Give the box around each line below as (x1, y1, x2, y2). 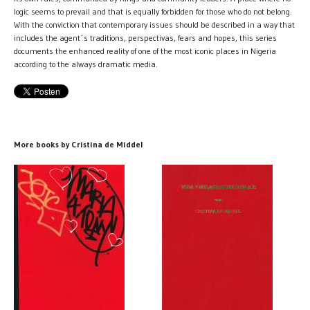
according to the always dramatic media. (14, 58, 158, 69)
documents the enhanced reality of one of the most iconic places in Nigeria (14, 45, 276, 56)
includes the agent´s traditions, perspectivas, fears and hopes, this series (14, 32, 277, 43)
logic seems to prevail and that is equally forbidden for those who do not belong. (14, 6, 292, 17)
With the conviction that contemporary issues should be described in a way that (14, 19, 295, 30)
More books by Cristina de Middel (14, 138, 143, 149)
